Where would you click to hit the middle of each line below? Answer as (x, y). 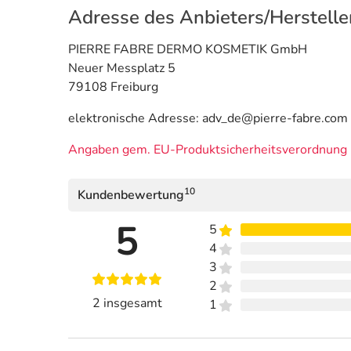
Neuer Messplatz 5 (122, 68)
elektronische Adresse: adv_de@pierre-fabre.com (208, 118)
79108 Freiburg (113, 87)
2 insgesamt (127, 303)
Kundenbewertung (131, 195)
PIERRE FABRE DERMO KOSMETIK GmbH (188, 49)
